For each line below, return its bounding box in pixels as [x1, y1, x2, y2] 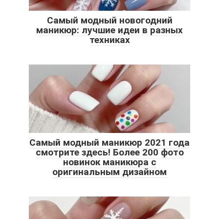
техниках [89, 34, 130, 45]
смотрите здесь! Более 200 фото [35, 146, 184, 158]
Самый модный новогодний [46, 14, 173, 26]
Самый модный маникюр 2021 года [29, 136, 190, 148]
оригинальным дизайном [52, 166, 167, 177]
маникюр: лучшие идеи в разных [36, 24, 183, 36]
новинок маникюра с [63, 156, 156, 168]
